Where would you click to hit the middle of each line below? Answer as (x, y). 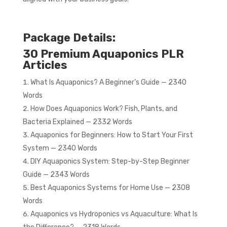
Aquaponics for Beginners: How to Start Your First (111, 135)
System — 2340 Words (60, 148)
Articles (45, 65)
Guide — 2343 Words (56, 175)
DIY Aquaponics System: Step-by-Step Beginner (110, 162)
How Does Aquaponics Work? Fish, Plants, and (104, 109)
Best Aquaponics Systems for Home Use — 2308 (110, 188)
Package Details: (69, 38)
